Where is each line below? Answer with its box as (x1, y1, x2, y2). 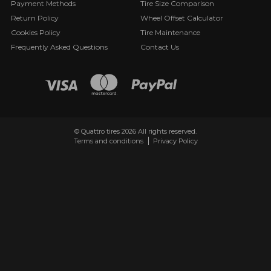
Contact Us (140, 42, 179, 52)
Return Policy (10, 13, 59, 23)
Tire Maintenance (140, 28, 200, 38)
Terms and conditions (73, 137, 143, 146)
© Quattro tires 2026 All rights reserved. (74, 127, 197, 136)
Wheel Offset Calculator (140, 13, 223, 23)
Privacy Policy (152, 137, 198, 146)
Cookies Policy (10, 28, 60, 38)
